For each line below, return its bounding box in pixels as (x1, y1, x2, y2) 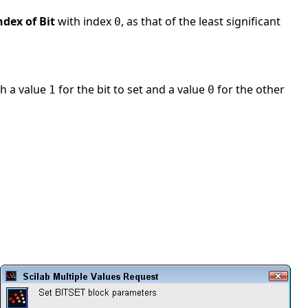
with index (55, 14, 114, 30)
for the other (214, 82, 285, 98)
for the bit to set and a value (56, 82, 208, 98)
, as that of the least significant (121, 14, 280, 30)
